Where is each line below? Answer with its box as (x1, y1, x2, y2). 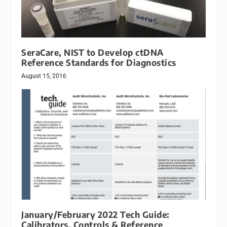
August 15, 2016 (21, 72, 67, 80)
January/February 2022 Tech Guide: (21, 209, 170, 220)
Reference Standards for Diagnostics (21, 57, 176, 68)
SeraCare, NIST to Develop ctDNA (21, 47, 164, 58)
